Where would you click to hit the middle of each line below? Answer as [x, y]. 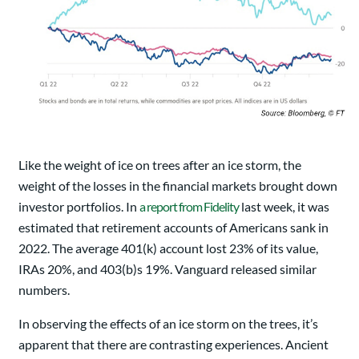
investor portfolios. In [79, 206]
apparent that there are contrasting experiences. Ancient [173, 344]
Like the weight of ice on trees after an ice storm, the [160, 164]
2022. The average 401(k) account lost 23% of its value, [168, 248]
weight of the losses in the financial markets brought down [178, 185]
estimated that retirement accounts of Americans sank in [173, 227]
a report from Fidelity [189, 206]
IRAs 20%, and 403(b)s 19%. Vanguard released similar [167, 268]
